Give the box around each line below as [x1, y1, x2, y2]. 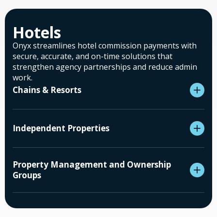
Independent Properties [13, 123, 109, 134]
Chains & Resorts [13, 84, 81, 96]
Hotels [13, 22, 61, 43]
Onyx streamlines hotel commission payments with [13, 40, 197, 51]
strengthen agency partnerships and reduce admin [13, 62, 197, 73]
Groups [13, 170, 41, 181]
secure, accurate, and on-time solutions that [13, 51, 172, 62]
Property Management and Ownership [13, 159, 171, 170]
